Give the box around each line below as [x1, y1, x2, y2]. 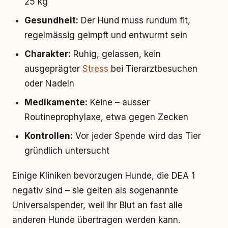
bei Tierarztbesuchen [108, 64, 197, 74]
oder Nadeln [24, 78, 74, 89]
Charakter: [24, 49, 71, 59]
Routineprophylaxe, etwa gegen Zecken [24, 112, 188, 122]
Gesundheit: [24, 15, 78, 25]
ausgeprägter [24, 64, 82, 74]
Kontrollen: [24, 131, 73, 141]
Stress [82, 64, 108, 74]
